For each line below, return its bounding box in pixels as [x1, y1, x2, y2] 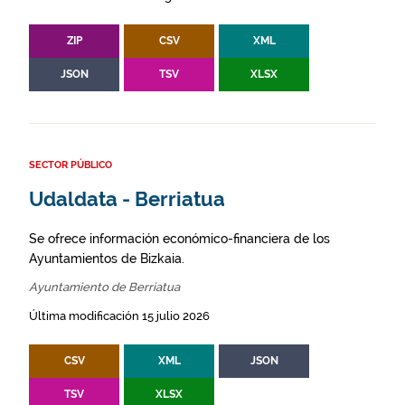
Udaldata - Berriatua [29, 188, 225, 212]
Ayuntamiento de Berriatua [29, 280, 180, 295]
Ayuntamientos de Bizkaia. [29, 251, 184, 267]
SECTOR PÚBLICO [29, 159, 112, 172]
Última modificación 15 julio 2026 [29, 309, 210, 324]
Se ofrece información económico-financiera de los [29, 231, 330, 247]
